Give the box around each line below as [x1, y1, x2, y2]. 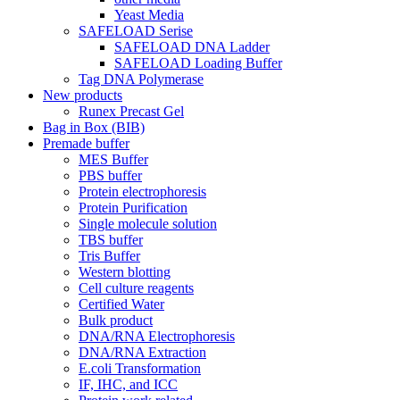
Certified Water [79, 296, 164, 312]
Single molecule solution [79, 216, 217, 231]
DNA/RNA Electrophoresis [79, 329, 235, 344]
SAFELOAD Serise [79, 23, 193, 38]
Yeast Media [114, 7, 184, 22]
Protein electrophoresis [79, 184, 206, 199]
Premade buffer [43, 136, 129, 151]
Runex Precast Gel [79, 104, 184, 119]
